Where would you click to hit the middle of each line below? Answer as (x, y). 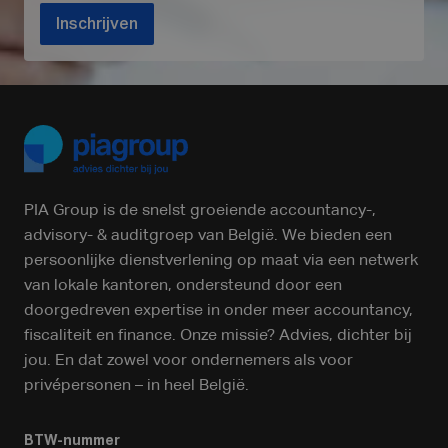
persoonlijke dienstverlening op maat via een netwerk (221, 261)
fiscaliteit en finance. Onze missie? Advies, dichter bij (218, 336)
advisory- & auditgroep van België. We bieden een (208, 236)
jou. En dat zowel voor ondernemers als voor (188, 361)
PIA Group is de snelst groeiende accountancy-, (200, 211)
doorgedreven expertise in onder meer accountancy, (218, 311)
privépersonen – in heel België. (136, 386)
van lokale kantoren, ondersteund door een (183, 286)
